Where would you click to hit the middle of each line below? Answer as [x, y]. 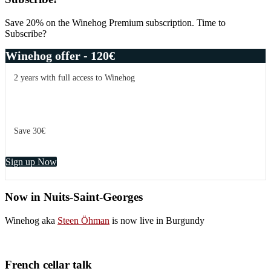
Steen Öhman [83, 220]
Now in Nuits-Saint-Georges [74, 197]
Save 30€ [30, 131]
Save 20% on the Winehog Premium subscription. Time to [115, 22]
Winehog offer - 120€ [60, 55]
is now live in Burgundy [157, 220]
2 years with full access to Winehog [74, 77]
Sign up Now [31, 162]
